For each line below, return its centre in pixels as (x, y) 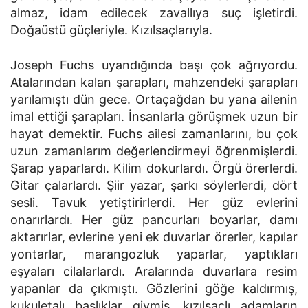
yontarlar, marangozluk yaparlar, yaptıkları (154, 254)
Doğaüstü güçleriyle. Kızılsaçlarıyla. (111, 30)
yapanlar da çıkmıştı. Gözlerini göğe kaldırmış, (154, 289)
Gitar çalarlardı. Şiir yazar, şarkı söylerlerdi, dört (154, 186)
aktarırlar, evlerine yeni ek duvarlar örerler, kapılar (154, 237)
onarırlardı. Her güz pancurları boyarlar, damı (154, 220)
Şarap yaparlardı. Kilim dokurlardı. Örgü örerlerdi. (154, 168)
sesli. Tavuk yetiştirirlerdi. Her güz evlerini (154, 203)
